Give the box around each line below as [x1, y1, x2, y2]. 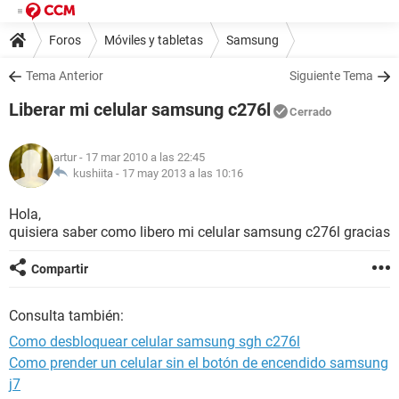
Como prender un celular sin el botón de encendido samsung [9, 354, 388, 371]
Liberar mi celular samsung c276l [9, 99, 271, 120]
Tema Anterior [26, 69, 103, 83]
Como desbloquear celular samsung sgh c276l [9, 333, 300, 350]
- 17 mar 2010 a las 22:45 [77, 151, 205, 164]
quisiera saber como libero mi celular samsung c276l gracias [9, 224, 390, 240]
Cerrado [289, 105, 331, 118]
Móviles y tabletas [104, 32, 203, 47]
